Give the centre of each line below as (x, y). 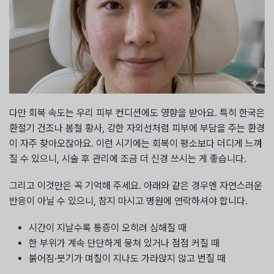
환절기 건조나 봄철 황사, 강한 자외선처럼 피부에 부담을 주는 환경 (137, 128)
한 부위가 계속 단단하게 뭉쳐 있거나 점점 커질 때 (124, 243)
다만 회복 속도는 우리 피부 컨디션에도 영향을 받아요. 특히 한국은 (137, 113)
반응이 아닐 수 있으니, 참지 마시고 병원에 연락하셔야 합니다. (128, 201)
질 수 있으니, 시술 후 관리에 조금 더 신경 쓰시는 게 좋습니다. (128, 158)
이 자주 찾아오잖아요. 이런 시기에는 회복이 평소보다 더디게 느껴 (136, 143)
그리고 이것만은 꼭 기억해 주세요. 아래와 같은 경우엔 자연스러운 (136, 185)
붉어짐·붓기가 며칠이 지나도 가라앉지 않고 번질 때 (127, 259)
